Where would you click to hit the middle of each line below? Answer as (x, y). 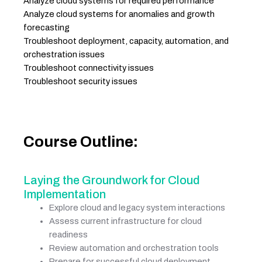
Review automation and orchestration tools (134, 248)
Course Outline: (81, 141)
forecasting (46, 28)
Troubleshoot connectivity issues (89, 68)
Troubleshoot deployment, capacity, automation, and (126, 41)
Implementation (65, 194)
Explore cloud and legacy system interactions (137, 207)
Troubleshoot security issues (80, 82)
